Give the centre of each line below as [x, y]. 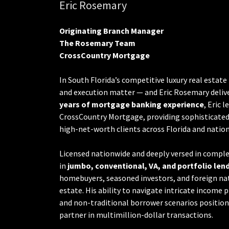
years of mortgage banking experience [132, 105]
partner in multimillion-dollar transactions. [136, 215]
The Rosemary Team [97, 43]
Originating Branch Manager [112, 31]
